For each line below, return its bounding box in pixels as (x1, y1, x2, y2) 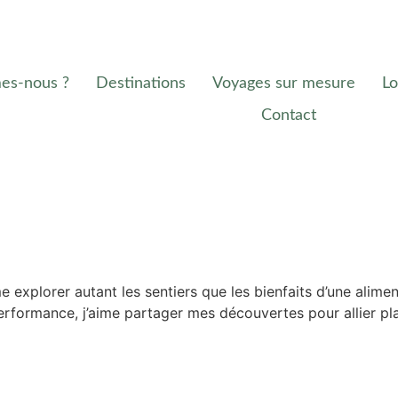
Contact (260, 107, 316, 124)
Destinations (96, 76, 187, 92)
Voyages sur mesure (212, 76, 356, 92)
